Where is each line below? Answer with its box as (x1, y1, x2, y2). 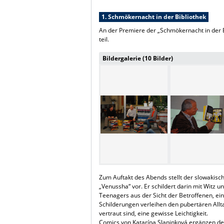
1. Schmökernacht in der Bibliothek (101, 12, 206, 21)
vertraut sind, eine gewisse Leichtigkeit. (99, 208, 208, 217)
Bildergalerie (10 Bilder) (102, 53, 173, 62)
